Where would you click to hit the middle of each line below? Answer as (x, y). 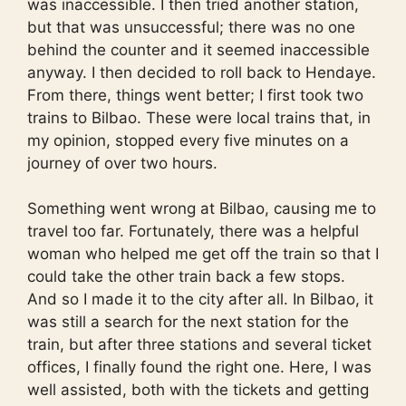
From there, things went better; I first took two (195, 95)
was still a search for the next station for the (188, 322)
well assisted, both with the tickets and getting (198, 390)
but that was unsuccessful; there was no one (191, 27)
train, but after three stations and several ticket (199, 345)
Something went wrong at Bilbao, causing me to (202, 209)
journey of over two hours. (122, 163)
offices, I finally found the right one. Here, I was (199, 367)
